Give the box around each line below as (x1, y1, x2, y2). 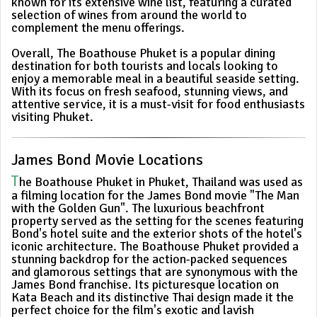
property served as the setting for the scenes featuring (11, 213, 304, 229)
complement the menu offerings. (11, 20, 185, 36)
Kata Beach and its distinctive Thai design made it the (11, 289, 294, 306)
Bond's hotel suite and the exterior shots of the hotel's (11, 226, 302, 242)
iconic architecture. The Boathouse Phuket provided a (11, 238, 299, 255)
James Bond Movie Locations (11, 150, 203, 170)
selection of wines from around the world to (11, 7, 247, 23)
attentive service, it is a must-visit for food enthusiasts (11, 96, 305, 113)
